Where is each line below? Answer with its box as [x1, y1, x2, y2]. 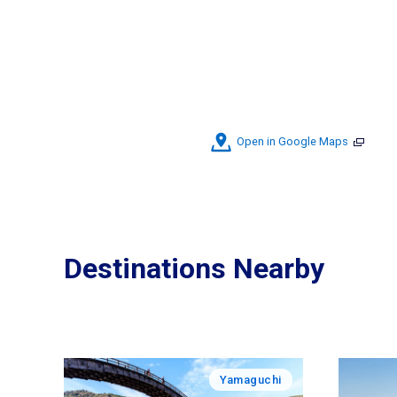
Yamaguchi [219, 372, 282, 386]
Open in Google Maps [237, 134, 348, 148]
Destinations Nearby [64, 251, 324, 285]
